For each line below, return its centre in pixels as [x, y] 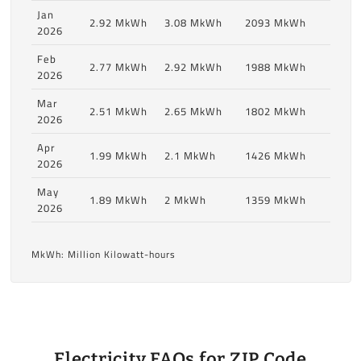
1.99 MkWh [118, 156]
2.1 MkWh [190, 156]
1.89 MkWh [118, 200]
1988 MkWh [275, 67]
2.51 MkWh [118, 112]
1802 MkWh [275, 112]
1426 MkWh [275, 156]
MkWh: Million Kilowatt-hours [103, 255]
